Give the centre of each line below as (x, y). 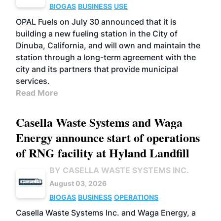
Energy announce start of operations (108, 137)
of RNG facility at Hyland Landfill (103, 153)
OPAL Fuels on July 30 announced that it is (96, 22)
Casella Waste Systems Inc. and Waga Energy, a (106, 213)
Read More (37, 93)
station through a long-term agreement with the (106, 57)
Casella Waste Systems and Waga (99, 122)
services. (33, 81)
